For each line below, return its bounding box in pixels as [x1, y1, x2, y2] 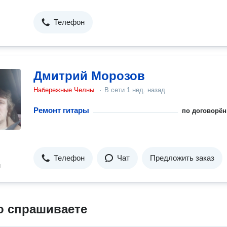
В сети [104, 86, 127, 94]
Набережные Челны [33, 86, 94, 94]
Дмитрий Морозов [33, 69, 145, 83]
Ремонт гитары [33, 106, 89, 115]
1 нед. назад [127, 86, 165, 94]
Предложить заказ [150, 154, 214, 162]
